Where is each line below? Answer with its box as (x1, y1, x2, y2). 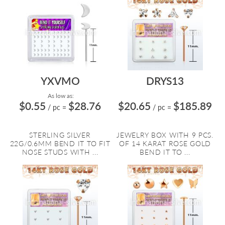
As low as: (46, 92, 74, 99)
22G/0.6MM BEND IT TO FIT (10, 139, 110, 148)
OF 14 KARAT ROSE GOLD (119, 139, 211, 148)
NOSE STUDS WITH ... (22, 148, 98, 156)
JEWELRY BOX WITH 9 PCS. (117, 131, 213, 139)
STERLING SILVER (29, 131, 91, 139)
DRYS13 (146, 74, 184, 87)
